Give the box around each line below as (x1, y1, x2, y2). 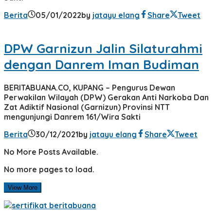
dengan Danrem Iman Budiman (4, 56, 199, 73)
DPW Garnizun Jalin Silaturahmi (4, 40, 202, 56)
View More (8, 184, 37, 192)
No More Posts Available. (4, 147, 98, 157)
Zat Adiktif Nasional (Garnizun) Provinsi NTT (4, 102, 170, 112)
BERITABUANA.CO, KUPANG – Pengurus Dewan (4, 83, 175, 93)
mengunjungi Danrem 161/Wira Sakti (4, 112, 141, 122)
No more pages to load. (4, 164, 94, 175)
